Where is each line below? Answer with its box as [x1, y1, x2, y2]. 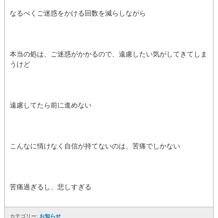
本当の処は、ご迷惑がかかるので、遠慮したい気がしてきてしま [10, 50, 207, 58]
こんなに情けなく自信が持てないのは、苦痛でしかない [10, 142, 180, 150]
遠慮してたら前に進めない [10, 101, 91, 109]
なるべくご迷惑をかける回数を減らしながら [10, 9, 146, 17]
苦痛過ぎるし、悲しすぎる [10, 182, 91, 191]
